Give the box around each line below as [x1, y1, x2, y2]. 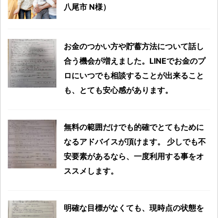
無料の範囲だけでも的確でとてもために [64, 122, 204, 132]
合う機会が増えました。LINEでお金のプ [64, 55, 205, 66]
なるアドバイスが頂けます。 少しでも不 [64, 136, 206, 146]
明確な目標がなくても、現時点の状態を [64, 202, 204, 213]
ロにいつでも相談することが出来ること [64, 70, 204, 80]
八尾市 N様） [64, 1, 110, 12]
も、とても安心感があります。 [64, 85, 173, 95]
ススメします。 [64, 165, 118, 176]
